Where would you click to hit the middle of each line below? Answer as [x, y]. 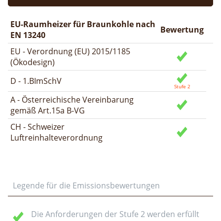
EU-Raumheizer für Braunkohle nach [83, 24]
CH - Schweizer [37, 127]
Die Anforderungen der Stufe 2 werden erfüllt [115, 214]
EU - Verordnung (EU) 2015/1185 [70, 51]
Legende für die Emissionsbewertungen [86, 185]
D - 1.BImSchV [36, 81]
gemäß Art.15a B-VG [48, 110]
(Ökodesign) [33, 62]
